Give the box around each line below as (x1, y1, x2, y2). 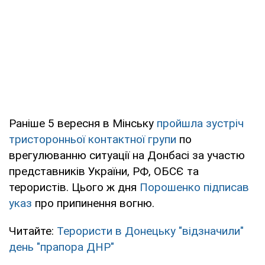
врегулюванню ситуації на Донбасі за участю (9, 148, 245, 162)
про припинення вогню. (32, 196, 154, 210)
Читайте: (9, 224, 57, 238)
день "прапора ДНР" (9, 240, 114, 254)
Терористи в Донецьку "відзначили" (57, 224, 244, 238)
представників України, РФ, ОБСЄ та (9, 164, 199, 178)
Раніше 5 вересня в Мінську (9, 116, 157, 130)
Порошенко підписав (140, 180, 249, 194)
